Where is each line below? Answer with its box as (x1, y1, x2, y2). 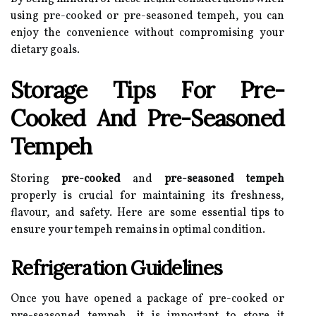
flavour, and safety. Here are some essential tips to (11, 205, 284, 221)
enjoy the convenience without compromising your (11, 25, 284, 41)
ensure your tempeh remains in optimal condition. (11, 222, 265, 238)
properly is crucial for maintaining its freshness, (11, 188, 284, 204)
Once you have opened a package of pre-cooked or (11, 291, 284, 307)
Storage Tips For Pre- (11, 75, 284, 104)
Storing (11, 171, 61, 187)
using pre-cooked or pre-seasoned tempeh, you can (11, 8, 284, 24)
